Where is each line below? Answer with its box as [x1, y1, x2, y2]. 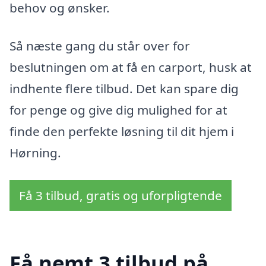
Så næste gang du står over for [9, 37, 190, 55]
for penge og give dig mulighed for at [9, 102, 227, 119]
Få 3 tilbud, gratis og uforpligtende [19, 186, 222, 204]
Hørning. [9, 144, 61, 161]
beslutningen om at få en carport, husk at [9, 59, 252, 76]
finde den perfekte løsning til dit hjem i [9, 123, 234, 140]
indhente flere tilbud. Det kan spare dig [9, 80, 239, 97]
